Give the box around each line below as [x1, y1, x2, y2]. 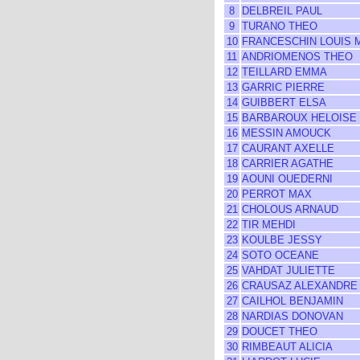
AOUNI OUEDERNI [242, 173, 333, 185]
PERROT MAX [242, 188, 312, 200]
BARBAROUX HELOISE [242, 112, 357, 124]
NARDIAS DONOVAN [242, 310, 343, 322]
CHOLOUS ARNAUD [242, 203, 338, 215]
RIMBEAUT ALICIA [242, 341, 333, 353]
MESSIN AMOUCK [242, 127, 331, 139]
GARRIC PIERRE [242, 81, 325, 93]
